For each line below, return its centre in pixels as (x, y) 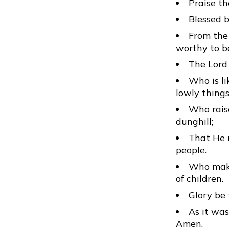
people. (191, 150)
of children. (200, 179)
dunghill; (194, 121)
